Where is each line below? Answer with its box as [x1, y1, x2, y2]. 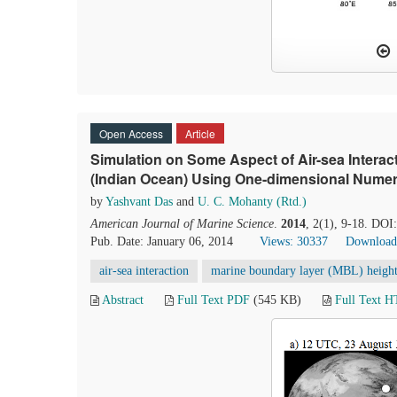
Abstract [102, 293, 144, 307]
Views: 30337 [260, 235, 328, 248]
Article [185, 126, 215, 141]
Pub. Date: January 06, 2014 [90, 235, 233, 248]
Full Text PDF [177, 293, 250, 307]
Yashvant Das [105, 195, 173, 208]
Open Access [99, 126, 163, 141]
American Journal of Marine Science [90, 217, 274, 230]
